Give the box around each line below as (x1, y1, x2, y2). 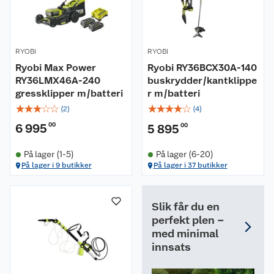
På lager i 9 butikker (21, 161, 92, 169)
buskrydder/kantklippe (147, 75, 257, 86)
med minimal (152, 227, 218, 240)
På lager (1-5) (23, 149, 74, 159)
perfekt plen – (152, 213, 224, 226)
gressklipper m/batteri (15, 87, 123, 99)
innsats (152, 240, 191, 253)
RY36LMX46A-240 (15, 75, 100, 86)
